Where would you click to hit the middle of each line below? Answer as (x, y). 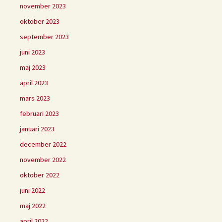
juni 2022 (32, 191)
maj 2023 (33, 68)
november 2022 (43, 160)
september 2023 (44, 37)
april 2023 (34, 83)
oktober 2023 (40, 22)
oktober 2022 (40, 175)
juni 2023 (32, 52)
